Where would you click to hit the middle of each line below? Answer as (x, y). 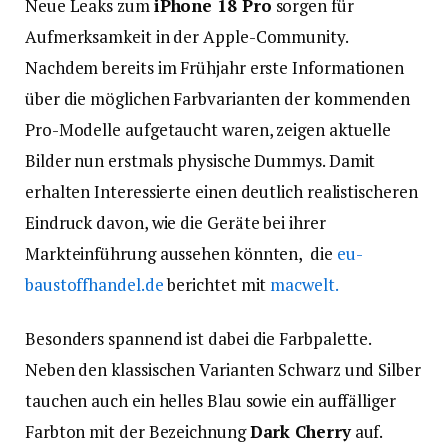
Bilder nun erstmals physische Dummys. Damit (200, 161)
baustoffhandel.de (96, 285)
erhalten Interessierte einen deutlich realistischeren (221, 192)
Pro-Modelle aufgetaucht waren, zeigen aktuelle (208, 130)
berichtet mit (219, 285)
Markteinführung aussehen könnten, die (181, 254)
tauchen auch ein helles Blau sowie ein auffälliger (210, 400)
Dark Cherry (300, 431)
